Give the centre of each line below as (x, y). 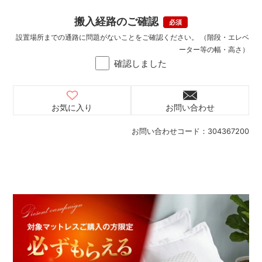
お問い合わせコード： (169, 131)
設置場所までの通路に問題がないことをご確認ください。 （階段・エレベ (132, 37)
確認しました (140, 63)
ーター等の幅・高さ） (214, 49)
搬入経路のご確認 (117, 21)
